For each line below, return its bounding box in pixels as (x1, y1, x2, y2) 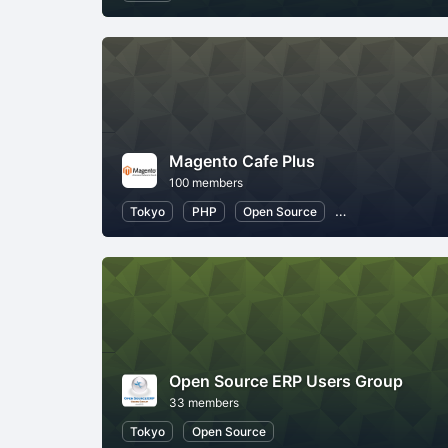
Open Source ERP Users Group (169, 370, 403, 391)
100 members (169, 174, 243, 190)
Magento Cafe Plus (169, 150, 315, 171)
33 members (169, 394, 239, 410)
